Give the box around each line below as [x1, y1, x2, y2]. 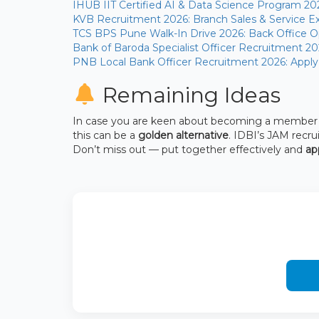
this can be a [73, 129, 138, 142]
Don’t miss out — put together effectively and [73, 143, 305, 157]
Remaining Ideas [97, 82, 281, 109]
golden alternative [138, 129, 229, 142]
